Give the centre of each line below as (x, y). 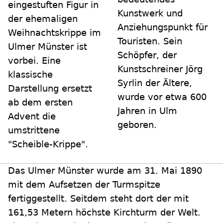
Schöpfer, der (147, 55)
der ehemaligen (43, 19)
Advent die (32, 116)
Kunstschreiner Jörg (160, 69)
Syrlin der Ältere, (155, 83)
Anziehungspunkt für (163, 27)
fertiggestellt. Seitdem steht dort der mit (98, 199)
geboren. (137, 125)
